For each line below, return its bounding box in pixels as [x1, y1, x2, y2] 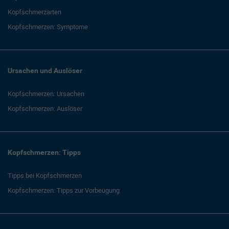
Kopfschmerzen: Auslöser [8, 104, 82, 112]
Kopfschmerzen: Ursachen [8, 89, 84, 98]
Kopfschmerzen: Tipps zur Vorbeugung [8, 186, 120, 194]
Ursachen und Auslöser [8, 66, 82, 75]
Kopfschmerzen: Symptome [8, 22, 88, 31]
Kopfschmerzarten [8, 8, 61, 16]
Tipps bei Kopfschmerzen [8, 171, 82, 179]
